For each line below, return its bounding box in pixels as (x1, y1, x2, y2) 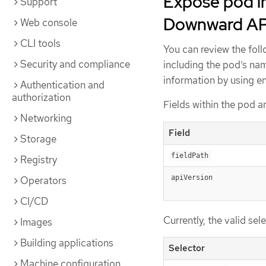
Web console (20, 16, 77, 29)
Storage (20, 132, 56, 145)
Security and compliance (20, 58, 130, 71)
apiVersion (171, 173, 213, 182)
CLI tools (20, 37, 61, 50)
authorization (12, 91, 71, 104)
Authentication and (20, 78, 104, 91)
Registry (20, 153, 57, 166)
